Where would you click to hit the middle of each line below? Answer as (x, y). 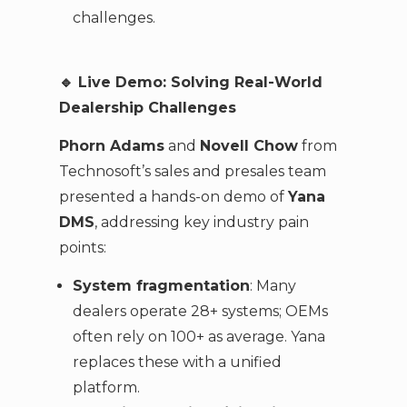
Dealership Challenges (147, 107)
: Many (273, 286)
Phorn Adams (111, 145)
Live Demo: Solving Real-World (198, 82)
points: (82, 247)
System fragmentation (161, 286)
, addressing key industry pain (201, 222)
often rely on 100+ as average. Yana (199, 337)
